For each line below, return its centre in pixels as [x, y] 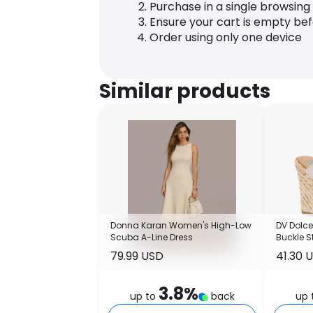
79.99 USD [137, 256]
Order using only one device [226, 38]
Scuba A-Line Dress [152, 237]
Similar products [185, 92]
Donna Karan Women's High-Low [181, 225]
